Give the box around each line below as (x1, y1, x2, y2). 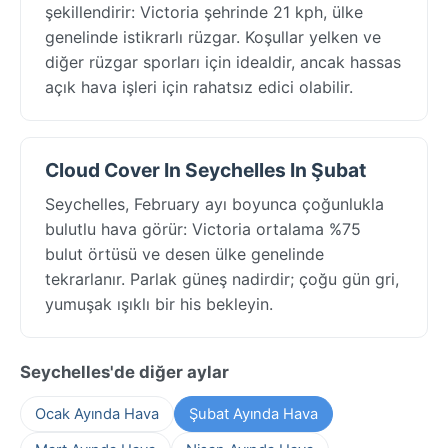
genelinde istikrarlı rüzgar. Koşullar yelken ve (45, 26, 381, 47)
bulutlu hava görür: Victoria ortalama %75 (45, 218, 361, 239)
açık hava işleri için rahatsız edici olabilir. (45, 76, 353, 97)
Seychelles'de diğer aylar (20, 361, 229, 382)
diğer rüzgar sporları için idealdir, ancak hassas (45, 51, 401, 72)
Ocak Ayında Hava (35, 404, 159, 423)
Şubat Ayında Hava (189, 404, 318, 423)
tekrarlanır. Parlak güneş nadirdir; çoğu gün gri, (45, 268, 399, 289)
